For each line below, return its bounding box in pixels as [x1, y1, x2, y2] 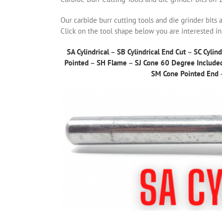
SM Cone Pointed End [151, 68, 219, 78]
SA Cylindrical [67, 47, 109, 56]
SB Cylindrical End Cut [117, 47, 186, 56]
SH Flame [97, 57, 127, 67]
